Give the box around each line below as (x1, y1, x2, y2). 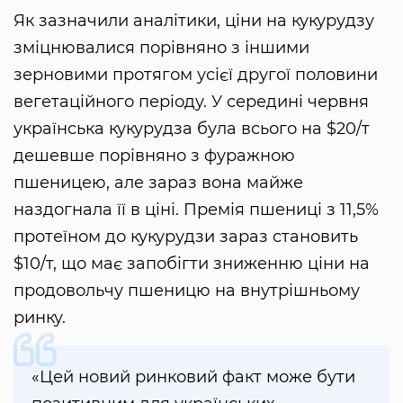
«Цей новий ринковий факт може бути (31, 366, 355, 387)
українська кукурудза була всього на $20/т (13, 118, 370, 139)
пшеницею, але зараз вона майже (13, 172, 303, 193)
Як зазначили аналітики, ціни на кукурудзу (13, 10, 374, 31)
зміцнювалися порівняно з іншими (13, 37, 309, 58)
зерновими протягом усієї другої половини (13, 64, 378, 85)
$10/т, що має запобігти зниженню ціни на (13, 253, 370, 273)
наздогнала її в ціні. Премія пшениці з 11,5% (13, 199, 379, 219)
